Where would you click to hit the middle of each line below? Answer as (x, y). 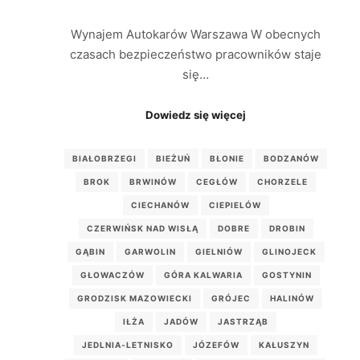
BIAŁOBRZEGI (105, 158)
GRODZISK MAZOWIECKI (135, 298)
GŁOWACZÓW (112, 274)
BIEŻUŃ (174, 158)
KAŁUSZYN (284, 344)
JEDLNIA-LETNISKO (128, 344)
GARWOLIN (150, 251)
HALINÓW (292, 298)
